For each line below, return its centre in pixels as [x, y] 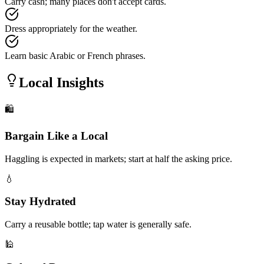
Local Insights [61, 83]
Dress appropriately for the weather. [71, 29]
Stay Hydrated [40, 202]
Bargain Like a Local [56, 136]
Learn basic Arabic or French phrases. [75, 56]
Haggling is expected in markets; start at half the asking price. [118, 159]
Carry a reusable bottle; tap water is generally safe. [98, 224]
